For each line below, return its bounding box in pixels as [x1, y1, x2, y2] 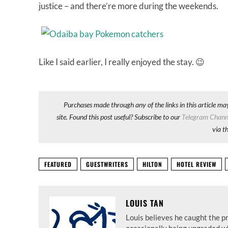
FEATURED [44, 160, 72, 168]
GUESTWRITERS [86, 160, 128, 168]
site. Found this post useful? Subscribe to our [56, 112, 182, 121]
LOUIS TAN [126, 197, 164, 209]
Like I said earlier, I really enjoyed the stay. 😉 [39, 56, 205, 67]
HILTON [142, 160, 162, 168]
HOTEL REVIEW [177, 160, 216, 168]
